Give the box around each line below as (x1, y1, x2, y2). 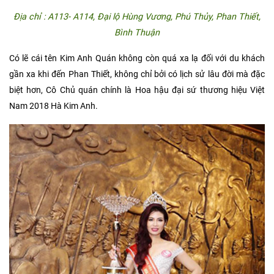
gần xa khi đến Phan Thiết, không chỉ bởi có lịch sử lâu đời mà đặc (9, 68, 265, 80)
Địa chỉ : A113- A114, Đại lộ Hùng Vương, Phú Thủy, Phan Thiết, (13, 11, 261, 22)
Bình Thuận (114, 27, 160, 38)
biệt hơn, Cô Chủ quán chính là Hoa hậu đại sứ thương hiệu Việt (9, 84, 265, 95)
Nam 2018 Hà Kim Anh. (9, 100, 98, 111)
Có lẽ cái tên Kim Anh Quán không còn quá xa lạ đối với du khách (9, 53, 265, 64)
